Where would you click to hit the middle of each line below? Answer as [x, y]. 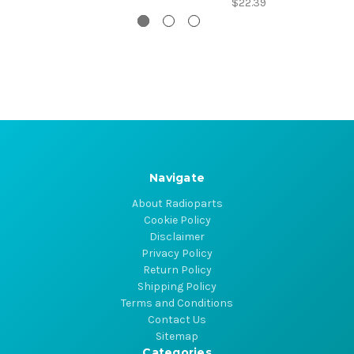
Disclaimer [177, 237]
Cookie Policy [177, 220]
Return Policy [177, 270]
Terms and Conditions [177, 303]
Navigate [177, 178]
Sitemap [177, 337]
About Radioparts [177, 204]
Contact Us [177, 320]
